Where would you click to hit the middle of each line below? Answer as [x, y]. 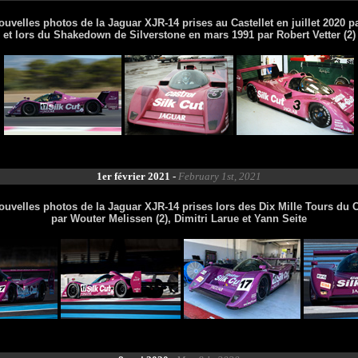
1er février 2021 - [137, 176]
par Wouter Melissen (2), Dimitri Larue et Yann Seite [179, 219]
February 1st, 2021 [220, 176]
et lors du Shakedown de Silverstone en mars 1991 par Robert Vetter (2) [179, 35]
